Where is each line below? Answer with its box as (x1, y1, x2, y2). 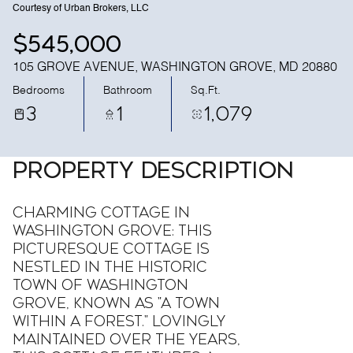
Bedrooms (13, 84, 65, 96)
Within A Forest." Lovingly (13, 313, 225, 330)
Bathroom (103, 84, 152, 96)
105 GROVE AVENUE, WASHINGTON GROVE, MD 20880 (13, 61, 337, 74)
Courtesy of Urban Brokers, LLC (13, 4, 149, 13)
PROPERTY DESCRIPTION (13, 158, 294, 184)
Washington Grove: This (13, 222, 212, 240)
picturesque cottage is (13, 240, 210, 258)
